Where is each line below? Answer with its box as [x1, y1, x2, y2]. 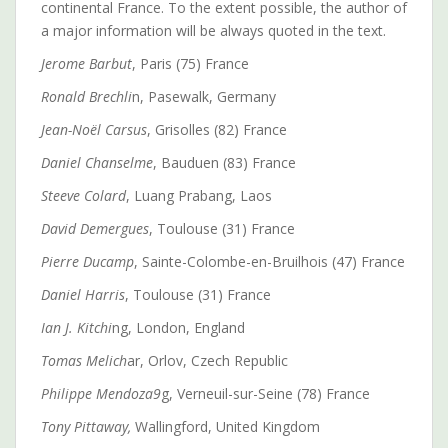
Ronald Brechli [41, 86, 132, 106]
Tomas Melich [41, 350, 127, 370]
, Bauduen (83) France [153, 152, 296, 172]
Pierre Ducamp [41, 251, 134, 271]
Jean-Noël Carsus [41, 119, 147, 139]
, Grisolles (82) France [147, 119, 287, 139]
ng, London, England [112, 317, 245, 337]
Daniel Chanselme [41, 152, 153, 172]
